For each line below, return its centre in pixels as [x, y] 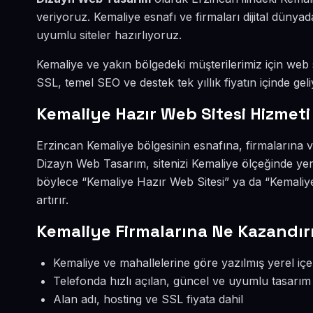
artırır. [52, 200]
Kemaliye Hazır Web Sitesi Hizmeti [173, 114]
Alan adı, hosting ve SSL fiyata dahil [148, 299]
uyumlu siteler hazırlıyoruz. [109, 35]
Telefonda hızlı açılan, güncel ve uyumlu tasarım [182, 281]
